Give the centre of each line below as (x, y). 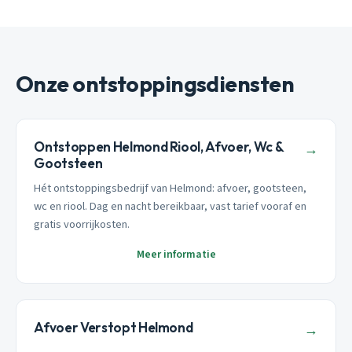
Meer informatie (176, 254)
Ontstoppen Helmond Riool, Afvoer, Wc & (159, 147)
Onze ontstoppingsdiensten (155, 84)
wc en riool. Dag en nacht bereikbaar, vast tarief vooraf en (170, 206)
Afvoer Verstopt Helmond (114, 327)
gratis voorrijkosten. (82, 224)
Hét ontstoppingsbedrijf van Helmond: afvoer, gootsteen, (170, 188)
